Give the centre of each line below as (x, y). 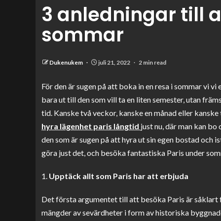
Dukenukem (67, 62)
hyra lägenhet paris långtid (90, 126)
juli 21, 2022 (114, 62)
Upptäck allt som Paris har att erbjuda (119, 176)
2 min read (152, 62)
